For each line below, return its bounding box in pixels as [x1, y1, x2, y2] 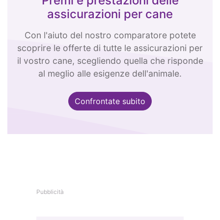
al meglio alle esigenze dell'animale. [38, 68, 182, 79]
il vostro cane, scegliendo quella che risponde [17, 55, 203, 66]
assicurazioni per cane [47, 7, 173, 21]
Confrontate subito [75, 96, 145, 106]
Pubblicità [36, 188, 64, 195]
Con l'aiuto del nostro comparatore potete [24, 30, 196, 40]
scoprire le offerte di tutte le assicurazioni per [17, 43, 203, 53]
